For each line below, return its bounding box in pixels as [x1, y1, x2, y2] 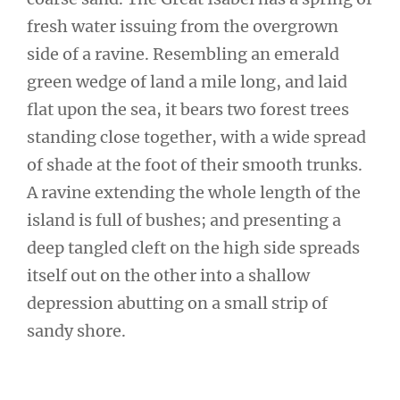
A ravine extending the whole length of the [27, 181, 361, 203]
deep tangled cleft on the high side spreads [27, 237, 360, 258]
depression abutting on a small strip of [27, 292, 328, 313]
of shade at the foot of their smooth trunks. [27, 154, 362, 175]
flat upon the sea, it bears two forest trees [27, 98, 349, 120]
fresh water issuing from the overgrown [27, 15, 338, 37]
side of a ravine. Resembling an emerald [27, 43, 339, 64]
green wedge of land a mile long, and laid [27, 71, 347, 92]
